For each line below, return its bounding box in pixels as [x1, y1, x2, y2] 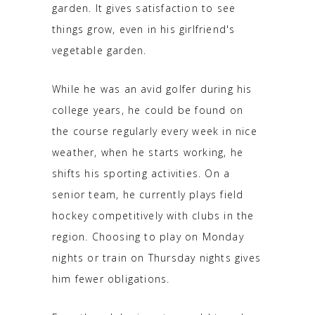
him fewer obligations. [52, 271, 170, 285]
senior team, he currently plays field [52, 187, 244, 201]
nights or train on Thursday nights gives [52, 250, 261, 264]
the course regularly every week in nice [52, 124, 257, 138]
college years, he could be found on [52, 103, 243, 117]
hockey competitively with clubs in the [52, 208, 255, 222]
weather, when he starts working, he [52, 145, 243, 159]
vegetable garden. [52, 43, 147, 57]
